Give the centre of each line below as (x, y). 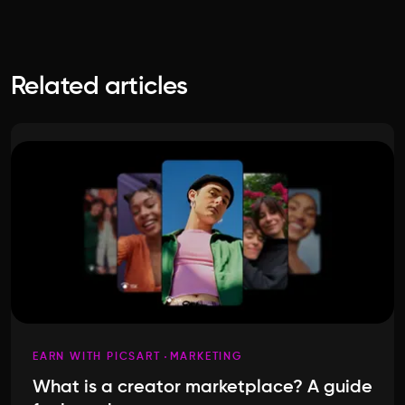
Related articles (99, 87)
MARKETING (206, 358)
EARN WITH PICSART (97, 358)
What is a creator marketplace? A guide (202, 388)
